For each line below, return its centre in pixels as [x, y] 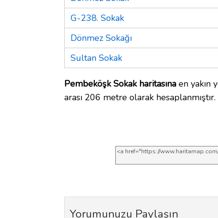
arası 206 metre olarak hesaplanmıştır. [140, 97]
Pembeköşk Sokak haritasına [120, 83]
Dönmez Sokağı [101, 38]
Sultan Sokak [96, 58]
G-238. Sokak [97, 18]
